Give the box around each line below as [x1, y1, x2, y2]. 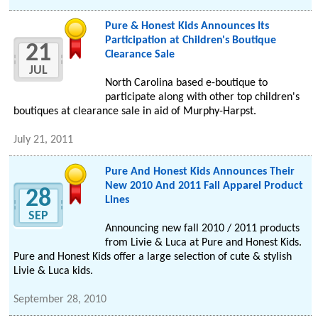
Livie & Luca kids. [13, 265, 94, 278]
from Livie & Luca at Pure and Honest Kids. [104, 237, 302, 249]
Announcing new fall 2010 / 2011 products [104, 223, 300, 235]
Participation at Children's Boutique [104, 35, 276, 47]
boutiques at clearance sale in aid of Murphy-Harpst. [13, 106, 257, 118]
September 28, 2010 [13, 294, 107, 306]
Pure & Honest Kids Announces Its [104, 21, 269, 33]
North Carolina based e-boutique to [104, 77, 268, 89]
